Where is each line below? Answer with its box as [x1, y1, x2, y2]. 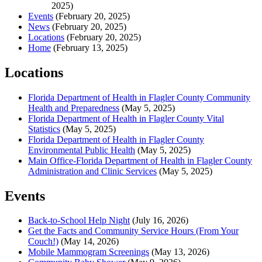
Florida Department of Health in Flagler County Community [28, 92, 250, 102]
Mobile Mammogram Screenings [28, 247, 149, 257]
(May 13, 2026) [151, 247, 209, 257]
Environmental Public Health [28, 144, 135, 155]
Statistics [28, 123, 60, 134]
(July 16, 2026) [132, 215, 188, 226]
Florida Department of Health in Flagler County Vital [28, 113, 224, 123]
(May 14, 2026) [61, 236, 119, 247]
